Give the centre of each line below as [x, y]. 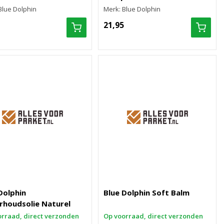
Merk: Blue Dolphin [132, 9]
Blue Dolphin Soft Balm [147, 192]
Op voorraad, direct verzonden [153, 216]
